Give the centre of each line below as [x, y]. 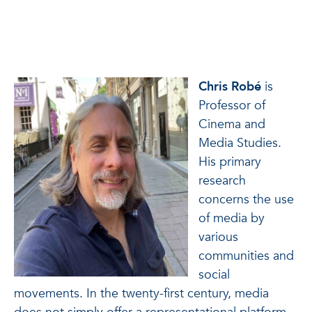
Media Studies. [240, 143]
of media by [232, 218]
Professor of [232, 106]
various [218, 237]
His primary [230, 162]
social [214, 275]
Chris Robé [230, 87]
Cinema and [232, 124]
